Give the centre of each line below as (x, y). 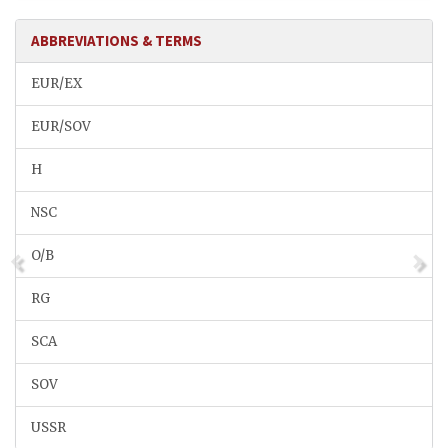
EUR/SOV (61, 127)
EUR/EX (56, 84)
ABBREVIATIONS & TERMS (116, 41)
